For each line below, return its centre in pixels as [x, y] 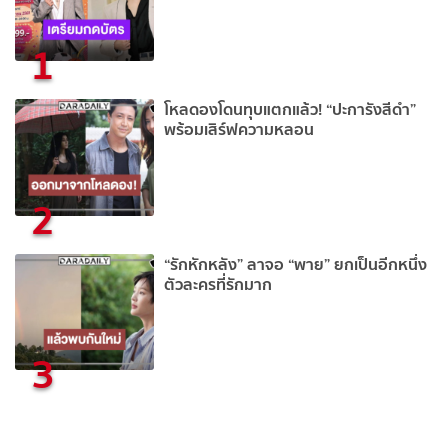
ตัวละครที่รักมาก [218, 283]
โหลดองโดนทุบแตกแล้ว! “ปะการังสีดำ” [290, 108]
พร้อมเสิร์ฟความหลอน [239, 128]
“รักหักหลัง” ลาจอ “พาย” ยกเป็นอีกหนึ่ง [296, 263]
